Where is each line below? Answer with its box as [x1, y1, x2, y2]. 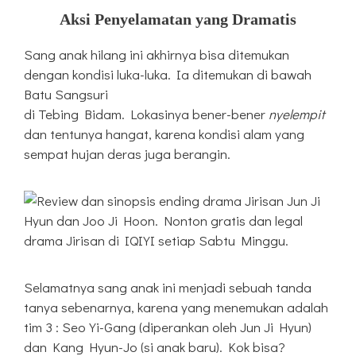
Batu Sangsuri [24, 85, 108, 104]
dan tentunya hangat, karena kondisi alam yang [24, 125, 304, 144]
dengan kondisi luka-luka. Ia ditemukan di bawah [24, 65, 311, 84]
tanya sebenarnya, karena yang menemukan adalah [24, 298, 328, 317]
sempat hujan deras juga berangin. [24, 145, 230, 164]
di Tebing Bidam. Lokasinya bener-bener [24, 105, 269, 124]
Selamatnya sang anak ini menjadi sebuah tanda [24, 278, 311, 297]
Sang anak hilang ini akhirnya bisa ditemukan [24, 45, 289, 64]
